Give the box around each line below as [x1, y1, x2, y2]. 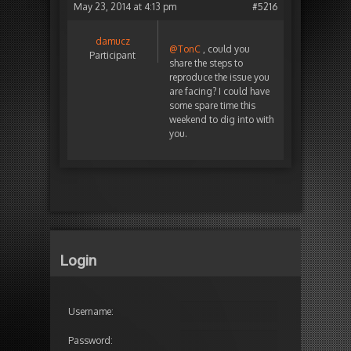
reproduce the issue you [169, 71, 270, 84]
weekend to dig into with [169, 114, 273, 126]
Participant [89, 49, 136, 62]
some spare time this [169, 100, 255, 112]
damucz [95, 35, 130, 48]
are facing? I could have [169, 85, 270, 98]
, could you [201, 43, 250, 56]
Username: [68, 305, 114, 317]
